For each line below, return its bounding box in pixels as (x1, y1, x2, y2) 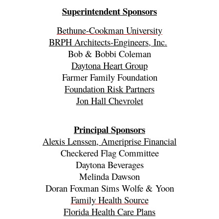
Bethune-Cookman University (57, 24, 162, 37)
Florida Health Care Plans (64, 205, 155, 218)
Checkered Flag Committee (60, 147, 159, 159)
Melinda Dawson (79, 170, 140, 183)
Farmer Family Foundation (62, 71, 157, 84)
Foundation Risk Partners (65, 83, 154, 95)
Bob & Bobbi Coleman (68, 47, 151, 60)
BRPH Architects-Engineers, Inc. (49, 36, 167, 48)
